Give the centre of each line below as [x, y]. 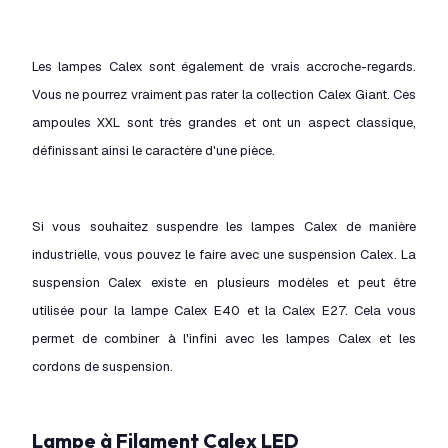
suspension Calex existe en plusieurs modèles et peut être [224, 282]
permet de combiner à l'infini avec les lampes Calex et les [224, 338]
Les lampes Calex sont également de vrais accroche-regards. [224, 66]
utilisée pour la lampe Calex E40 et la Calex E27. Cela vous [224, 310]
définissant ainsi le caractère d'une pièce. [153, 150]
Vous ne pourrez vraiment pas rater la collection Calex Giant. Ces [224, 94]
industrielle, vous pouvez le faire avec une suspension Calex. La [224, 254]
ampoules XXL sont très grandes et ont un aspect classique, [224, 122]
